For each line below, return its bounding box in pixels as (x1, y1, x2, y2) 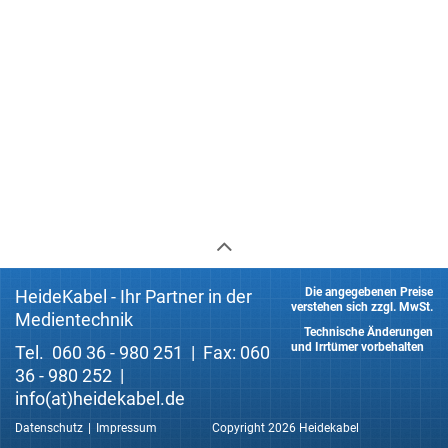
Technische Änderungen (295, 325, 433, 339)
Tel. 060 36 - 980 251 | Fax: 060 (15, 342, 270, 363)
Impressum (96, 421, 157, 435)
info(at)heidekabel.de (15, 388, 185, 409)
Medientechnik (15, 309, 133, 330)
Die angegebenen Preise (305, 285, 433, 299)
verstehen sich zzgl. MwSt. (291, 300, 433, 314)
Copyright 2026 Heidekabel (212, 421, 359, 435)
